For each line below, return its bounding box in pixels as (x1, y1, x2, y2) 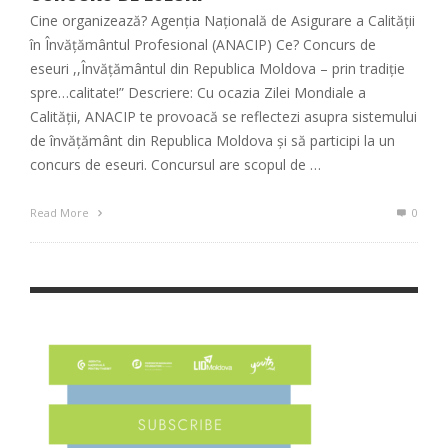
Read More (30, 205, 92, 221)
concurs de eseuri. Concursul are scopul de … (30, 155, 321, 175)
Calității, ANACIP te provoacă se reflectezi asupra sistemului (30, 107, 417, 127)
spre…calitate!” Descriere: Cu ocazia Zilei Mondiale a (30, 83, 366, 103)
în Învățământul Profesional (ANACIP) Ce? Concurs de (30, 35, 376, 55)
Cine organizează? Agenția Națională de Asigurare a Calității (30, 11, 415, 31)
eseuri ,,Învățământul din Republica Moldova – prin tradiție (30, 59, 405, 79)
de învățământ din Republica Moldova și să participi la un (30, 131, 395, 151)
